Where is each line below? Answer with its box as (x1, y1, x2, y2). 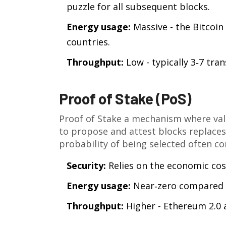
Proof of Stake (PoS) (59, 89, 191, 107)
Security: (67, 159, 106, 172)
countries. (67, 36, 110, 48)
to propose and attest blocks (59, 125, 187, 137)
